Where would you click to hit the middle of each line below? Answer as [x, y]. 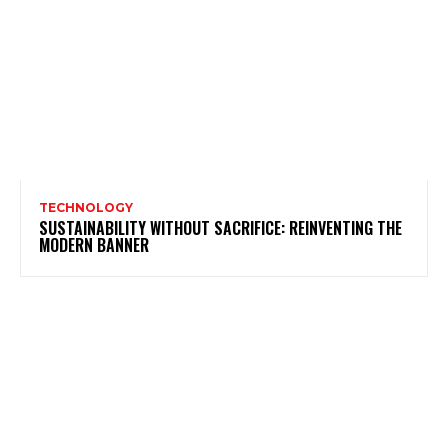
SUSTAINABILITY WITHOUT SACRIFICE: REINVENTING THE [220, 228]
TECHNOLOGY [86, 208]
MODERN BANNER [94, 245]
